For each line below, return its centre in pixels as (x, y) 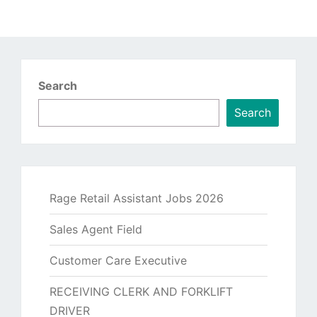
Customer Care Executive (118, 260)
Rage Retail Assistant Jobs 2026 (137, 198)
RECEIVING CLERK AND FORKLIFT (141, 291)
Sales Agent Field (96, 229)
